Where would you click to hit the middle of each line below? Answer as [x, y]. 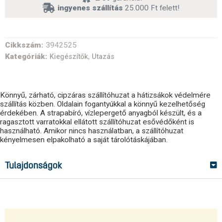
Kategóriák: [26, 57]
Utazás [103, 57]
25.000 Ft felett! [151, 8]
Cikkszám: [24, 45]
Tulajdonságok [33, 166]
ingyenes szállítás [90, 8]
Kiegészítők [69, 57]
